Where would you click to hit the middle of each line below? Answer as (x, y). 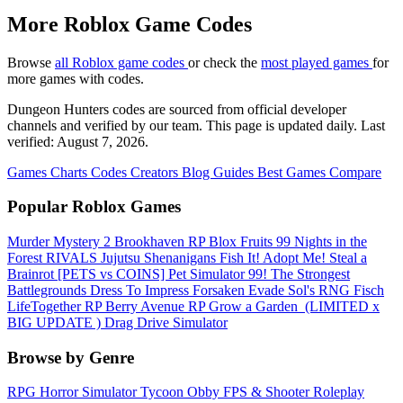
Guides (235, 172)
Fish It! (241, 257)
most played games (317, 62)
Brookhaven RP (161, 241)
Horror (61, 392)
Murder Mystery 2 (61, 241)
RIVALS (73, 257)
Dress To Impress (141, 290)
